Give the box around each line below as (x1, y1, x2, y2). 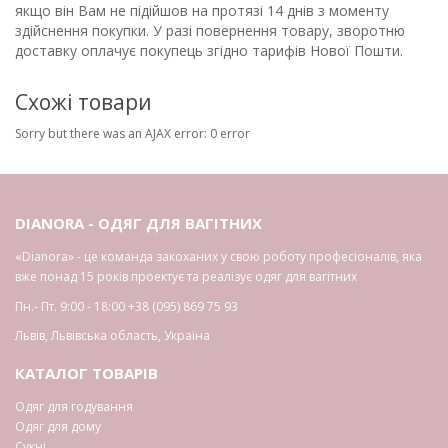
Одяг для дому (15, 418, 101, 436)
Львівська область (51, 327, 158, 345)
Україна (164, 327, 210, 345)
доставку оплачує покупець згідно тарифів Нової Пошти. (15, 41, 403, 61)
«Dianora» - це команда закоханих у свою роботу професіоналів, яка (15, 248, 422, 266)
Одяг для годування (15, 398, 133, 416)
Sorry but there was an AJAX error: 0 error (15, 125, 250, 143)
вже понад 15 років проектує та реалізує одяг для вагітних (15, 268, 357, 286)
